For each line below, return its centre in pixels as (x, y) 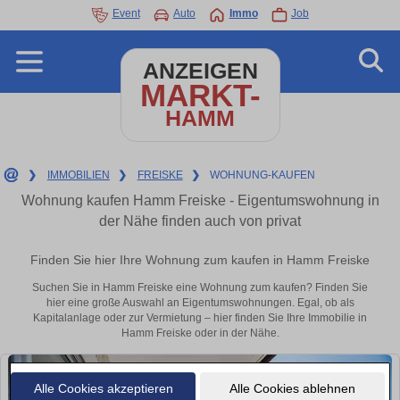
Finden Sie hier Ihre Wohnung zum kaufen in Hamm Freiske (200, 260)
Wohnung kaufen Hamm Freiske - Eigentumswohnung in (200, 200)
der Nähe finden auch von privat (200, 221)
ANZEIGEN (200, 71)
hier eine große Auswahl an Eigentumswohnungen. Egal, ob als (200, 303)
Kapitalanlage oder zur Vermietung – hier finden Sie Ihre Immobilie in (200, 318)
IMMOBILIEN (78, 175)
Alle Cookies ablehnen (292, 388)
